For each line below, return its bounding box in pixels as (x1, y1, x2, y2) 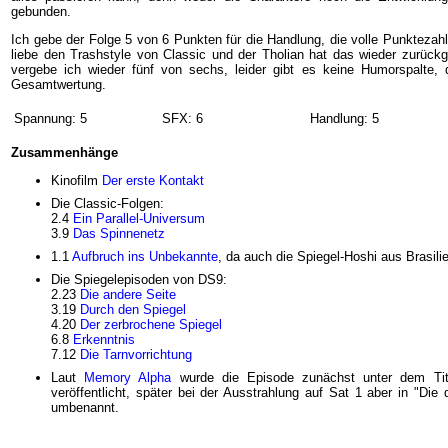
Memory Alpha (84, 370, 172, 386)
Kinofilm (51, 173, 102, 189)
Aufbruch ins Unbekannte (72, 249, 218, 265)
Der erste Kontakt (102, 173, 204, 189)
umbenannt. (51, 400, 119, 416)
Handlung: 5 (310, 111, 379, 126)
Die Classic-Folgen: (51, 196, 164, 212)
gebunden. (11, 3, 71, 19)
